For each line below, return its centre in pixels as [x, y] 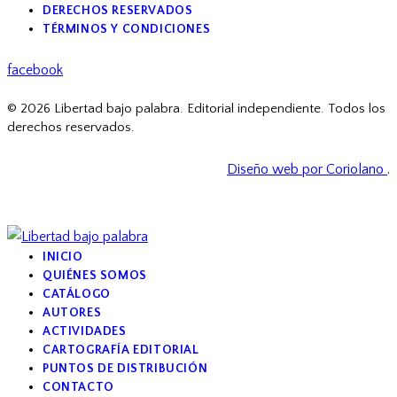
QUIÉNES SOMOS [95, 275]
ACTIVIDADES [85, 331]
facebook [35, 70]
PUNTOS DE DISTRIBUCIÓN [125, 368]
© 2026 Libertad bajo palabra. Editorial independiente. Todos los [196, 109]
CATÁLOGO [77, 294]
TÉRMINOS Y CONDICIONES [127, 29]
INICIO [63, 257]
